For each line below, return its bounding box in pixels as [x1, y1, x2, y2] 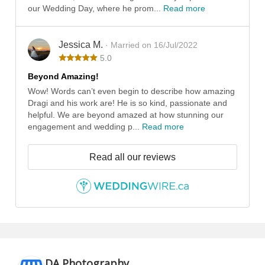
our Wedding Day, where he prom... [27, 4, 163, 14]
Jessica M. [58, 40, 105, 50]
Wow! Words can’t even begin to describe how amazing [27, 86, 235, 96]
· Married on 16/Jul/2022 [105, 40, 198, 50]
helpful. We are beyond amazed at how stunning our [27, 110, 224, 120]
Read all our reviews [89, 152, 176, 163]
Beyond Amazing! [27, 72, 99, 82]
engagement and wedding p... [27, 122, 142, 132]
